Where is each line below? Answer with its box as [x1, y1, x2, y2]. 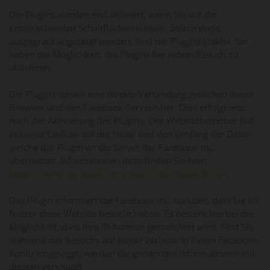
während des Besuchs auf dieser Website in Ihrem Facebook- [9, 233, 261, 246]
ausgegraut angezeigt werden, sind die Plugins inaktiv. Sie [9, 34, 247, 47]
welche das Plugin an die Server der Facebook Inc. [9, 140, 215, 153]
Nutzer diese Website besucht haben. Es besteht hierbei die [9, 207, 253, 219]
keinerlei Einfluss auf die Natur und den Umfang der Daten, [9, 127, 254, 140]
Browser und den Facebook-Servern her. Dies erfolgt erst [9, 101, 245, 113]
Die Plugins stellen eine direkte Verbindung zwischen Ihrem [9, 87, 254, 100]
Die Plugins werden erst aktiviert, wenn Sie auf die [9, 8, 216, 20]
